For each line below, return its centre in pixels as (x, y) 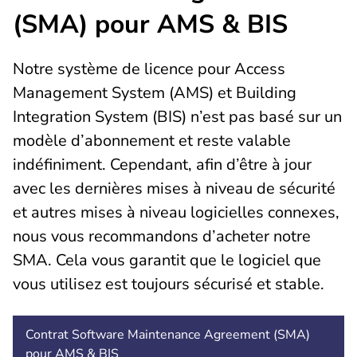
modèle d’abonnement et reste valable (152, 141)
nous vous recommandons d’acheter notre (162, 237)
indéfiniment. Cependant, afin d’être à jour (162, 165)
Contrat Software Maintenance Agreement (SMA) (168, 335)
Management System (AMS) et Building (155, 93)
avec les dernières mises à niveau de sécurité (174, 189)
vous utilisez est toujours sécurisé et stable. (169, 284)
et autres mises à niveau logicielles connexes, (176, 213)
